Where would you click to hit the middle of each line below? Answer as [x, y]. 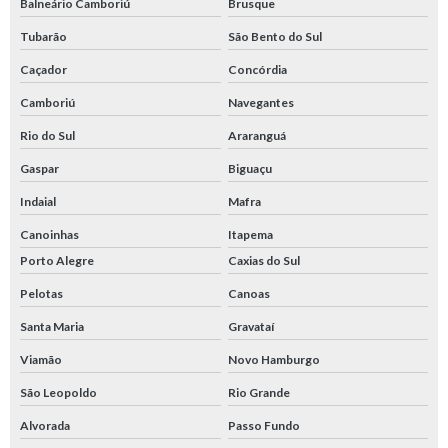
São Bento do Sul [274, 37]
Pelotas [41, 294]
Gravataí [250, 327]
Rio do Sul [47, 136]
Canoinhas [49, 235]
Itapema [250, 235]
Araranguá [256, 136]
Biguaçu [249, 169]
